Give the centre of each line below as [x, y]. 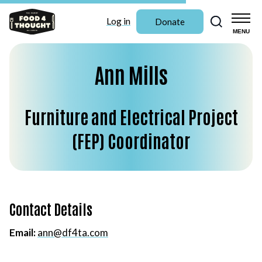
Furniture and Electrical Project [131, 116]
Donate [170, 21]
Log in [118, 21]
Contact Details [51, 208]
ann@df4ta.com [73, 232]
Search [243, 14]
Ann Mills [131, 74]
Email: [23, 232]
